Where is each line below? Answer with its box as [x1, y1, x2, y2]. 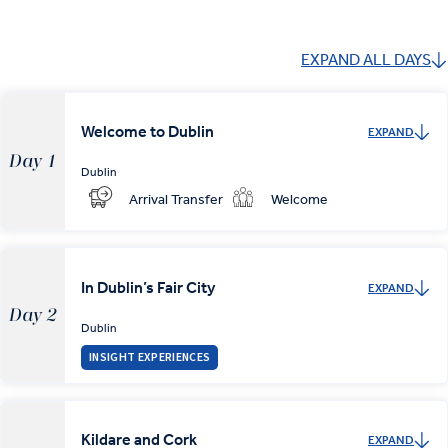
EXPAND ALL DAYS [301, 49, 431, 69]
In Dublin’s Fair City [81, 277, 215, 297]
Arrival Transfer [129, 190, 223, 208]
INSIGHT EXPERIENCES [89, 348, 211, 366]
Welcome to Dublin [81, 121, 214, 141]
